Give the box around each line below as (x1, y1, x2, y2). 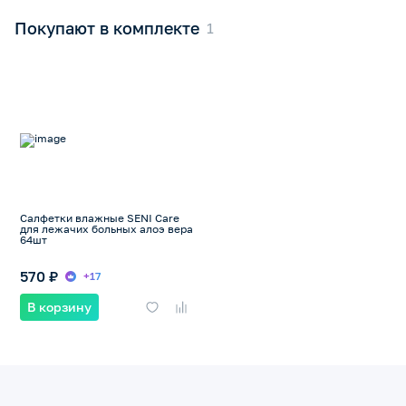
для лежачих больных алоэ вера (20, 222, 193, 236)
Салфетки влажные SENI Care (20, 211, 179, 225)
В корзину (27, 299, 92, 314)
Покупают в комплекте (14, 18, 199, 38)
